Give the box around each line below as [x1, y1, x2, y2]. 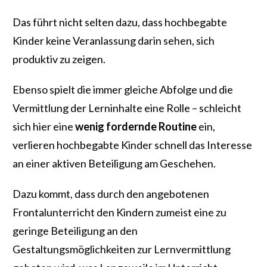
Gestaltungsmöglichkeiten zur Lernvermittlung [13, 243, 231, 256]
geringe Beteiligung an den [13, 224, 138, 238]
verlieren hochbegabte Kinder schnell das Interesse [13, 138, 252, 152]
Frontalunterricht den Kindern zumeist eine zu [13, 206, 226, 219]
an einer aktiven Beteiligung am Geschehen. [13, 157, 216, 170]
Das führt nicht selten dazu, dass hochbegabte [13, 15, 227, 29]
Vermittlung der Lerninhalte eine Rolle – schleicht [13, 101, 241, 115]
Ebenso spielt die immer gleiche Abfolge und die [13, 83, 233, 97]
